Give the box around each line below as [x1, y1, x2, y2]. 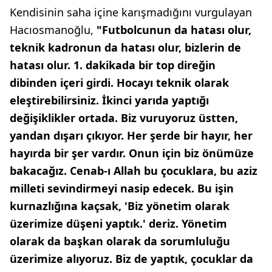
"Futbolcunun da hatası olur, [97, 22, 251, 38]
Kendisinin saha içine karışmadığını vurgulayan [10, 5, 252, 20]
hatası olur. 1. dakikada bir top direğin [10, 58, 216, 73]
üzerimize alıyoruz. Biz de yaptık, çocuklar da [10, 251, 253, 267]
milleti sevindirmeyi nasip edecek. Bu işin [10, 181, 234, 196]
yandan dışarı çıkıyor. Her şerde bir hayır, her [10, 128, 253, 143]
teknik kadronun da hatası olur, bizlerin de [10, 40, 241, 55]
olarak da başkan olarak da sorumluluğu [10, 234, 230, 249]
